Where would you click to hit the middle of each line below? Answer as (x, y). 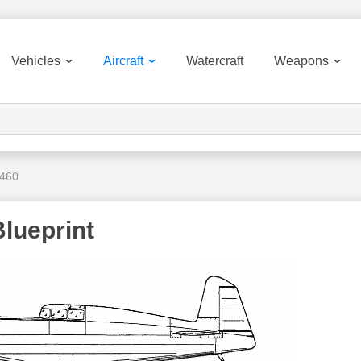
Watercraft (215, 61)
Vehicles (36, 61)
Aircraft (123, 61)
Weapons (301, 61)
